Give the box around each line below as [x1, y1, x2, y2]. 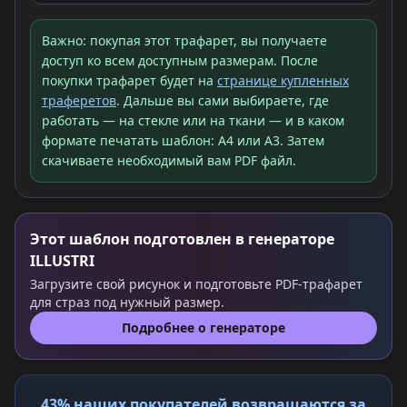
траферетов [42, 92, 116, 109]
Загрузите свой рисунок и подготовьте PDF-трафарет [30, 275, 362, 293]
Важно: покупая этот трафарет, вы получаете [42, 32, 327, 49]
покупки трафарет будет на [42, 72, 217, 89]
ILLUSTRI [30, 251, 94, 271]
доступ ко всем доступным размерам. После [42, 52, 318, 69]
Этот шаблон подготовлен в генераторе [30, 229, 334, 249]
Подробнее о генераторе [122, 319, 285, 336]
